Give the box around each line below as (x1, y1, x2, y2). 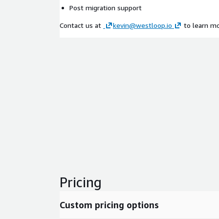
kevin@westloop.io (113, 21, 172, 29)
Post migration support (69, 3, 142, 12)
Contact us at (60, 21, 103, 29)
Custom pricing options (60, 199, 159, 210)
